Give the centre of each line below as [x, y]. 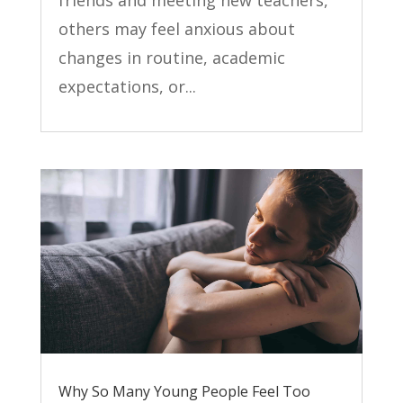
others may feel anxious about [176, 29]
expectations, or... [127, 87]
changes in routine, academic [171, 58]
